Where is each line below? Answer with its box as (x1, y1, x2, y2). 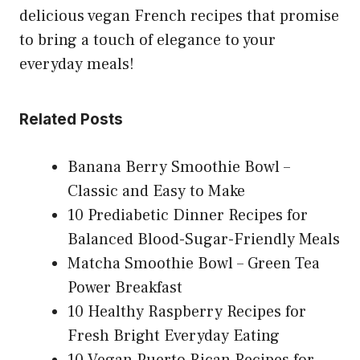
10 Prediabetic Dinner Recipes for (67, 204, 308, 226)
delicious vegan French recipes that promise (19, 5, 339, 27)
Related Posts (19, 109, 123, 129)
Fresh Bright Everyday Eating (67, 325, 280, 346)
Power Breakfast (67, 276, 182, 298)
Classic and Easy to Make (67, 180, 245, 202)
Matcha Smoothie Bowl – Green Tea (67, 252, 320, 274)
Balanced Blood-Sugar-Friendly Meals (67, 228, 340, 250)
